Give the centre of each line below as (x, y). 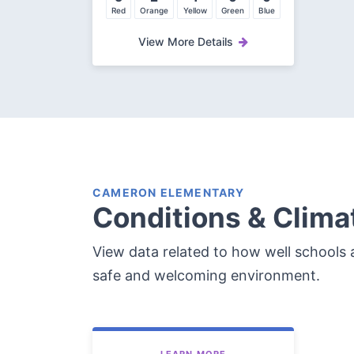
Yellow (195, 11)
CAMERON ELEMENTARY (169, 193)
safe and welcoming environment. (206, 276)
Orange (154, 11)
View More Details (186, 42)
